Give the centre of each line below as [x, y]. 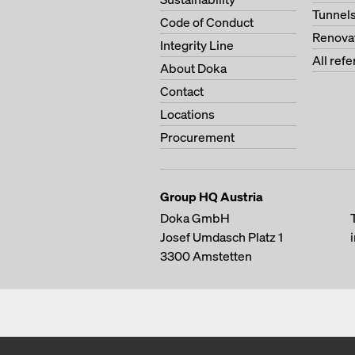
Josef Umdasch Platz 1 [221, 237]
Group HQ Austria [212, 197]
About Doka [193, 68]
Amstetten [222, 256]
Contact [182, 91]
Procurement [197, 137]
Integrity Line [197, 45]
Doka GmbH [195, 218]
